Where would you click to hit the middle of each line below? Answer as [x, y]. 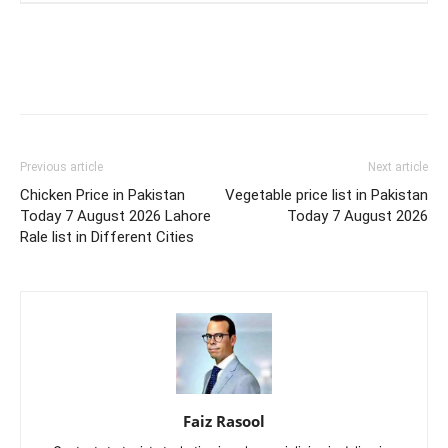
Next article [398, 167]
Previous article [61, 167]
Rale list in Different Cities [107, 237]
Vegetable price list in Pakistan [326, 195]
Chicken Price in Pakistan [102, 195]
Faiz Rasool [224, 421]
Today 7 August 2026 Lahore [115, 216]
